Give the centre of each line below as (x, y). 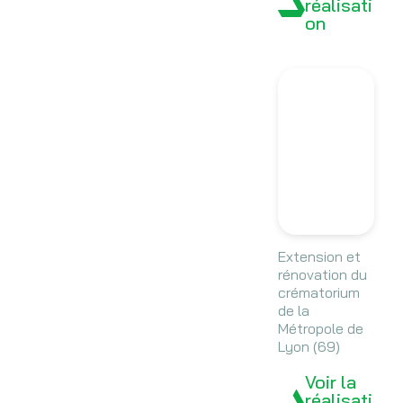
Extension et (319, 257)
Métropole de (320, 329)
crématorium (318, 293)
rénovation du (322, 275)
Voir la (330, 382)
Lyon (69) (309, 347)
